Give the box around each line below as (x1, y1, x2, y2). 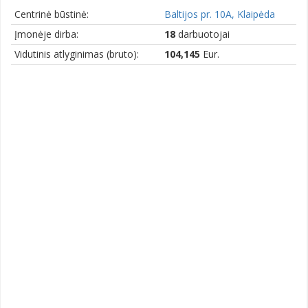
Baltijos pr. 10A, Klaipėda (164, 7, 275, 21)
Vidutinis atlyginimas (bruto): (14, 47, 139, 60)
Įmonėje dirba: (14, 27, 78, 41)
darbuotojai (175, 27, 230, 41)
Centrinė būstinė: (14, 7, 89, 21)
